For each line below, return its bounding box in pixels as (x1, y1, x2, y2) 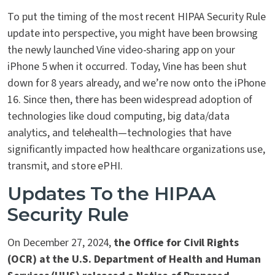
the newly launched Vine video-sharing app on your (7, 42, 235, 58)
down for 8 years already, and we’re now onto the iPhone (7, 76, 266, 91)
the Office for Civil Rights (114, 235, 239, 251)
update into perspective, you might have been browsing (7, 26, 258, 42)
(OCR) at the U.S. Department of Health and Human (7, 252, 261, 268)
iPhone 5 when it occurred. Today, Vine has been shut (7, 59, 247, 75)
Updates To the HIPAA (7, 182, 215, 206)
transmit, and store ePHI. (7, 158, 123, 174)
